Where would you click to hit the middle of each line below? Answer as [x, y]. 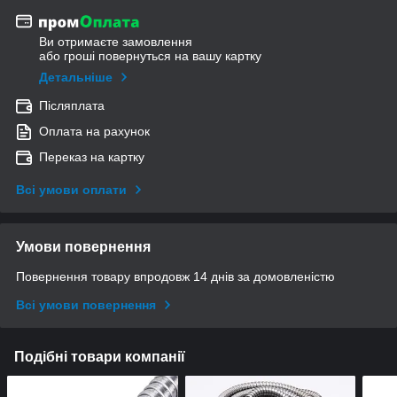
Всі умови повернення [86, 305]
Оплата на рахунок [94, 132]
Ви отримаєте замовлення [116, 42]
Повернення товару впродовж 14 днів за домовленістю [175, 277]
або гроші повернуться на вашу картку [150, 56]
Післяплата [72, 106]
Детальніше [76, 78]
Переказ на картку [92, 157]
